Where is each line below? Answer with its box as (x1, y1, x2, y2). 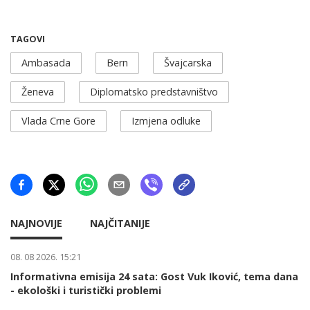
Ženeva (21, 84, 54, 98)
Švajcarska (164, 55, 212, 69)
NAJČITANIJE (90, 216, 150, 230)
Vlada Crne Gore (21, 113, 95, 127)
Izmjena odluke (131, 113, 201, 127)
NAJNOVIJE (10, 216, 62, 230)
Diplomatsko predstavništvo (90, 84, 218, 98)
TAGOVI (10, 33, 45, 45)
